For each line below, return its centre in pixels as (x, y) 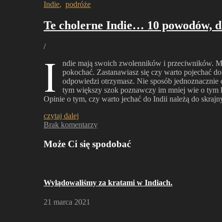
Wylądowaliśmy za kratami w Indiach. (108, 182)
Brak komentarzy (71, 124)
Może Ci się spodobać (87, 144)
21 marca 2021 (67, 202)
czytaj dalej (61, 115)
